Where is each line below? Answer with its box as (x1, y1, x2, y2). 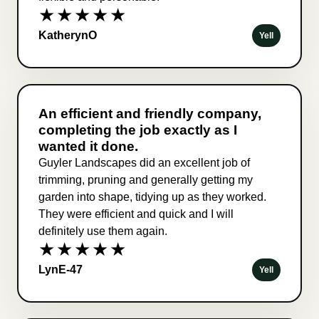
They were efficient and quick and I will (38, 207, 234, 220)
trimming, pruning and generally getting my (38, 173, 253, 186)
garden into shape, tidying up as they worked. (38, 190, 266, 203)
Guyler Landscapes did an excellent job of (38, 156, 250, 169)
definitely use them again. (38, 224, 167, 237)
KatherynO (38, 28, 97, 41)
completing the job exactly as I (38, 122, 237, 137)
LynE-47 (38, 263, 83, 276)
